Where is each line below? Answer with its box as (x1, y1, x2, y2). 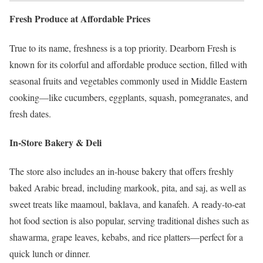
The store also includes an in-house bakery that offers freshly (9, 165, 234, 178)
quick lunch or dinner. (9, 247, 90, 260)
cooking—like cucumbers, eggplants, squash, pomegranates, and (9, 90, 248, 103)
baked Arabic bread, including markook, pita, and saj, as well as (9, 181, 246, 194)
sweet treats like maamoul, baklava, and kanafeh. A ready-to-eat (9, 198, 245, 211)
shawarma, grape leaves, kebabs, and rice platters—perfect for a (9, 231, 243, 244)
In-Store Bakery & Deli (9, 135, 102, 149)
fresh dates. (9, 107, 51, 120)
